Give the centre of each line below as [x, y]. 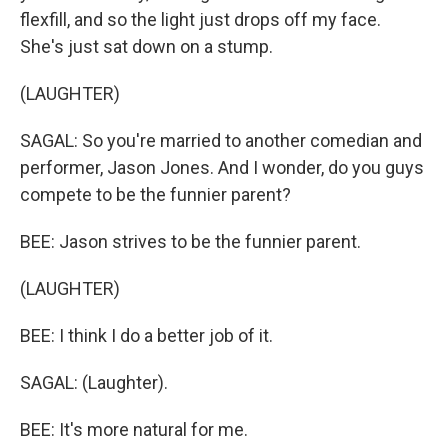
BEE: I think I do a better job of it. [146, 335]
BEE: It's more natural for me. [134, 429]
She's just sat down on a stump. [146, 46]
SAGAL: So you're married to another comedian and [221, 140]
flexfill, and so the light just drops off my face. [200, 19]
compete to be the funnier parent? [155, 194]
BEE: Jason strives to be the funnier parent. [190, 241]
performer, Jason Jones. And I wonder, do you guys [222, 167]
